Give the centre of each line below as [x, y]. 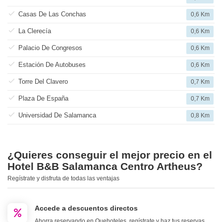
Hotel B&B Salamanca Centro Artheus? [105, 166]
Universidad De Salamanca [57, 115]
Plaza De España [43, 99]
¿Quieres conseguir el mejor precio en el [110, 155]
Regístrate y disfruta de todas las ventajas [63, 179]
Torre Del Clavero [43, 82]
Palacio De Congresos [50, 48]
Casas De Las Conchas [52, 14]
